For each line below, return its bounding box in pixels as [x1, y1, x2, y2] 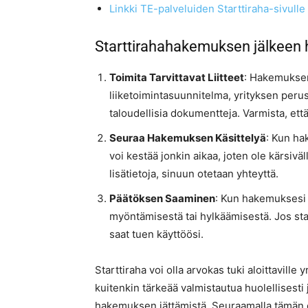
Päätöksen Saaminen [109, 192, 215, 206]
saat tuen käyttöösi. [109, 228, 203, 241]
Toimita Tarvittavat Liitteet [109, 71, 244, 85]
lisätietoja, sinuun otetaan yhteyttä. [109, 167, 278, 181]
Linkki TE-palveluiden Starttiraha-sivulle [109, 2, 305, 16]
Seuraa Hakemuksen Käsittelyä [109, 131, 266, 145]
